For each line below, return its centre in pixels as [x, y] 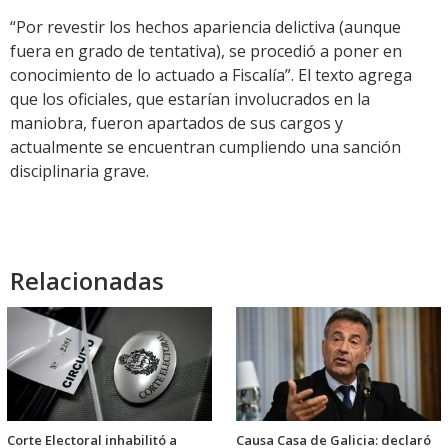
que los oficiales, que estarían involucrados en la [190, 99]
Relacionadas [87, 281]
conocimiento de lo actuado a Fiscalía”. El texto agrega [211, 75]
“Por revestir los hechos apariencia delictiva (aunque [205, 27]
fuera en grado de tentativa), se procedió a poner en [206, 51]
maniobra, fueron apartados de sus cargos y [176, 123]
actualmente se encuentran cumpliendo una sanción [205, 147]
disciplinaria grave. [79, 171]
